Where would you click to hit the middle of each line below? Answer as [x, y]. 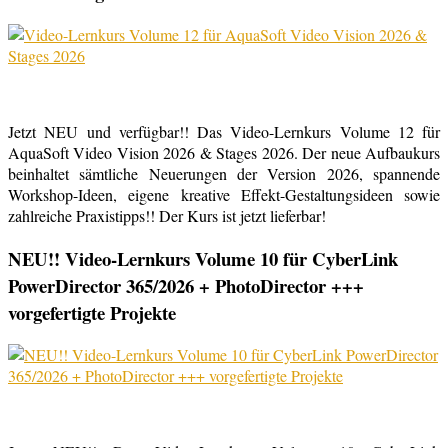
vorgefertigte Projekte [92, 312]
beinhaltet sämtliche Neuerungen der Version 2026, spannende [224, 173]
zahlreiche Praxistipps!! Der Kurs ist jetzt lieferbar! [167, 215]
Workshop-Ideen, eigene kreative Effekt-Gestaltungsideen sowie [224, 194]
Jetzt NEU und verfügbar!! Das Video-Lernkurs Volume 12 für [224, 131]
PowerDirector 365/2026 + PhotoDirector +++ [186, 285]
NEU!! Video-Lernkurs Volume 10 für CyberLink [203, 258]
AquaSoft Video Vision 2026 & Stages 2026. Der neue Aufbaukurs [224, 152]
